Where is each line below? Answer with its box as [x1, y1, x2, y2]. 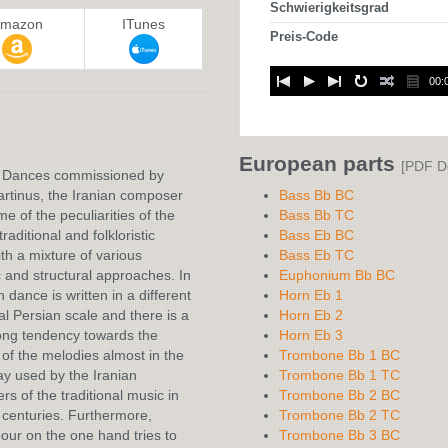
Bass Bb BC [279, 187, 354, 203]
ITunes [122, 16, 165, 32]
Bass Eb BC [279, 227, 354, 243]
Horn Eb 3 [279, 327, 343, 343]
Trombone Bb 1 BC [279, 347, 400, 363]
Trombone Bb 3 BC [279, 427, 400, 443]
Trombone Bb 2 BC [279, 387, 400, 403]
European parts [239, 152, 401, 175]
